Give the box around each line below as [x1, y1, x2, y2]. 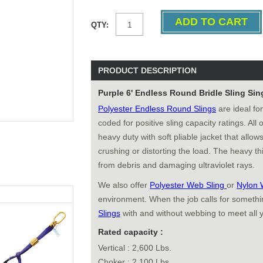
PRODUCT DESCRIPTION [98, 66, 197, 75]
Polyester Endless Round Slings [98, 104, 216, 113]
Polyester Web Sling [150, 180, 227, 190]
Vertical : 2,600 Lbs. [98, 243, 171, 252]
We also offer [98, 180, 150, 190]
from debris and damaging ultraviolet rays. [98, 160, 255, 170]
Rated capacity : [98, 227, 163, 237]
